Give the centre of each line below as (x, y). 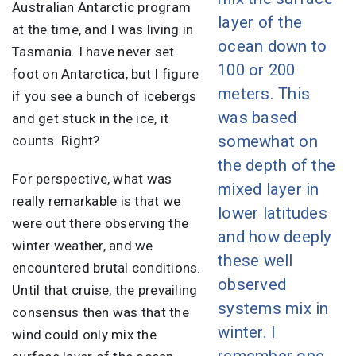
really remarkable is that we (96, 201)
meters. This (264, 93)
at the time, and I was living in (103, 29)
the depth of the (277, 165)
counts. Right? (56, 140)
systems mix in (273, 308)
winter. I (247, 332)
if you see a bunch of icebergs (104, 96)
